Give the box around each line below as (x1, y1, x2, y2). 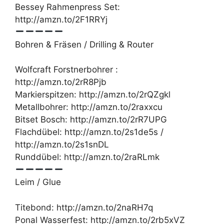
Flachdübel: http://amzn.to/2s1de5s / (15, 127, 163, 137)
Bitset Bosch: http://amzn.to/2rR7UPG (15, 114, 167, 125)
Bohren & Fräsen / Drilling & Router (15, 39, 153, 49)
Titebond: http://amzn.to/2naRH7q (15, 202, 153, 212)
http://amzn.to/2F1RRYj (15, 14, 107, 24)
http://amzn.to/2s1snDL (15, 139, 109, 150)
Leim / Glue (15, 177, 61, 187)
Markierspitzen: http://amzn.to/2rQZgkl (15, 89, 170, 100)
